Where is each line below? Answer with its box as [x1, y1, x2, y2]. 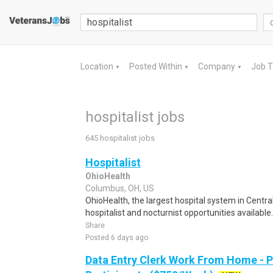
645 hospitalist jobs [85, 133, 155, 143]
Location [80, 62, 115, 71]
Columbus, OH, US [85, 183, 154, 193]
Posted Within [129, 62, 184, 71]
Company [198, 62, 237, 71]
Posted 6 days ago [85, 233, 148, 242]
